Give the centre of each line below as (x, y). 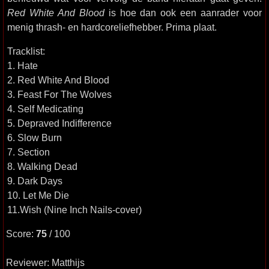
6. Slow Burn (35, 138)
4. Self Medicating (45, 109)
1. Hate (23, 65)
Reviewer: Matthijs (45, 262)
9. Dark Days (35, 181)
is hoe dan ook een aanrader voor (183, 13)
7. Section (29, 152)
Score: (21, 234)
